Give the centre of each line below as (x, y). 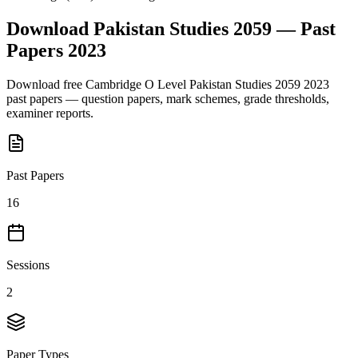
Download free (46, 84)
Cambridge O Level (136, 84)
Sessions (28, 265)
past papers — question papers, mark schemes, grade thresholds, (168, 98)
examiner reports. (50, 113)
